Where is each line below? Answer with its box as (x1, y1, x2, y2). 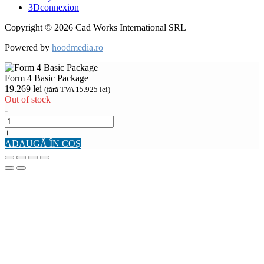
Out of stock (5, 94, 51, 105)
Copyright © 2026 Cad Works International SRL (5, 22, 186, 33)
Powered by (5, 42, 52, 53)
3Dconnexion (28, 2, 79, 13)
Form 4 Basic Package (5, 73, 88, 84)
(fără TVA (44, 85, 75, 94)
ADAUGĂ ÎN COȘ (5, 138, 81, 149)
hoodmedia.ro (52, 42, 103, 53)
